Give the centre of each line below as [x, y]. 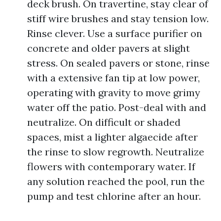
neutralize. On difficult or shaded [104, 122]
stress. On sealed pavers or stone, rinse [118, 63]
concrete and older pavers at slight [109, 48]
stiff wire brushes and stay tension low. [118, 18]
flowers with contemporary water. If [111, 166]
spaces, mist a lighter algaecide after [112, 137]
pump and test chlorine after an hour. [114, 196]
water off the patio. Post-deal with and [117, 107]
